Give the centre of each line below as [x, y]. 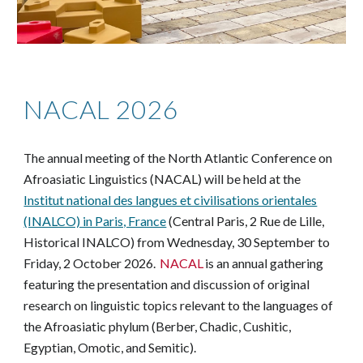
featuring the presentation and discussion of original [167, 284]
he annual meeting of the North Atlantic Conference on [182, 157]
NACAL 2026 [101, 109]
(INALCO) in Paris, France [95, 220]
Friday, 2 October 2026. [92, 263]
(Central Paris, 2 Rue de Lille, [246, 220]
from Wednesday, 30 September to [233, 241]
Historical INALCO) [79, 241]
